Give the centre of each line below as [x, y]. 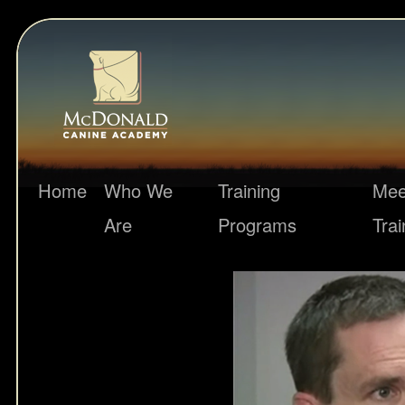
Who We [138, 190]
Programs [257, 225]
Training [249, 190]
